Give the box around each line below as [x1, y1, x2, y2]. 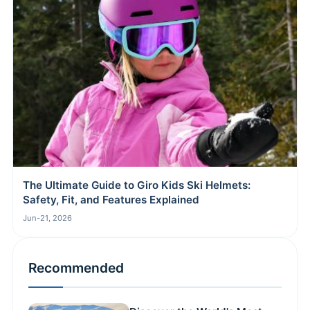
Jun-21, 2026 [23, 212, 72, 223]
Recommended [28, 259, 124, 276]
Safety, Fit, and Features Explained [23, 192, 199, 206]
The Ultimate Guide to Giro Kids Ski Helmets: [23, 178, 250, 192]
